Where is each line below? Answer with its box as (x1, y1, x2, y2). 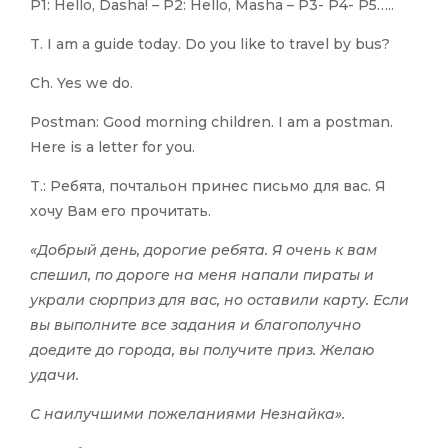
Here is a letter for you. (30, 138, 195, 157)
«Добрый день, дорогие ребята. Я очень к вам (30, 241, 377, 260)
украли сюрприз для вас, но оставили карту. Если (30, 291, 409, 310)
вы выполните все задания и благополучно (30, 316, 361, 335)
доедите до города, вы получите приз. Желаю (30, 341, 374, 360)
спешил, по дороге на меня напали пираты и (30, 266, 374, 285)
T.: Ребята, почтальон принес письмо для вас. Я (30, 177, 386, 196)
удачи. (30, 366, 79, 385)
